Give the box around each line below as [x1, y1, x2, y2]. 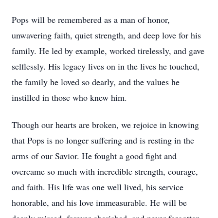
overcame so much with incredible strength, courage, [12, 165, 198, 177]
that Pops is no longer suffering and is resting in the [12, 134, 194, 146]
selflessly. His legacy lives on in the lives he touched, [12, 60, 200, 72]
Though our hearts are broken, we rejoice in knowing [12, 119, 199, 130]
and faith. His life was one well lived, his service [12, 181, 183, 193]
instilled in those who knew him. [12, 91, 127, 103]
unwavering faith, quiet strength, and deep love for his [12, 29, 201, 41]
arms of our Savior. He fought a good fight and [12, 150, 177, 162]
